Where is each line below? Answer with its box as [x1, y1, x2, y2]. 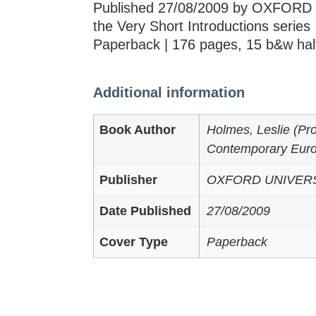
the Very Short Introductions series [93, 18, 310, 34]
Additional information [93, 84, 245, 100]
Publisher [99, 172, 157, 187]
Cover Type [99, 234, 168, 249]
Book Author [99, 122, 176, 137]
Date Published [99, 203, 191, 218]
